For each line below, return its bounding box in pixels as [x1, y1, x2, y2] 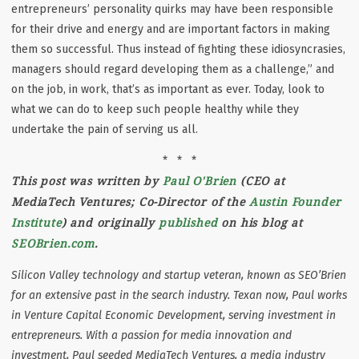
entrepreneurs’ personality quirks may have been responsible [11, 2, 333, 16]
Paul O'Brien [163, 172, 237, 188]
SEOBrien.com [11, 235, 95, 251]
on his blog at [217, 214, 304, 230]
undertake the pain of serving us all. [11, 122, 198, 136]
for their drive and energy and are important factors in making [11, 22, 330, 36]
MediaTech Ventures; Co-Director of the [11, 193, 249, 209]
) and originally [61, 214, 159, 230]
